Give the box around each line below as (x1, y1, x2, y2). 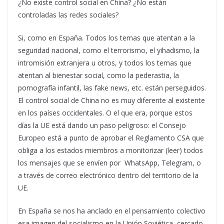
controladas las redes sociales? (18, 10, 118, 19)
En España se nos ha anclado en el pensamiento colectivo (18, 206, 205, 215)
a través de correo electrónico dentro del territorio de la (18, 170, 198, 180)
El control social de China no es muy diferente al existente (18, 95, 205, 105)
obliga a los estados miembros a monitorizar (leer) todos (18, 145, 203, 155)
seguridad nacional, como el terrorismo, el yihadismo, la (18, 45, 199, 55)
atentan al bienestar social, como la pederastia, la (18, 70, 179, 80)
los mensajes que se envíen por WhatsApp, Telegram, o (18, 158, 201, 167)
